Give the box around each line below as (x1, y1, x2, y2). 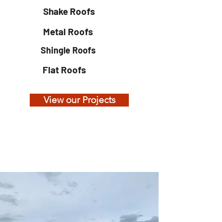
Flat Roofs (41, 64, 86, 75)
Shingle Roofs (41, 45, 96, 55)
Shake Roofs (43, 5, 95, 17)
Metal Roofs (43, 26, 93, 37)
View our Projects (43, 94, 115, 106)
